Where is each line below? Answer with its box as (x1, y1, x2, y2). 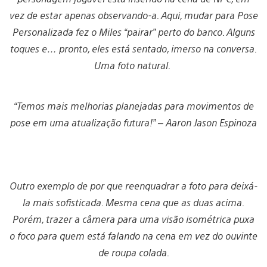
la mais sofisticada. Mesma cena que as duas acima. (23, 196, 244, 209)
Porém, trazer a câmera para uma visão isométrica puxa (13, 213, 254, 226)
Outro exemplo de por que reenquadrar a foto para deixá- (10, 179, 257, 193)
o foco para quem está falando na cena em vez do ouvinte (10, 229, 257, 243)
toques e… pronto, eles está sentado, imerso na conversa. (10, 42, 257, 55)
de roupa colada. (98, 246, 169, 259)
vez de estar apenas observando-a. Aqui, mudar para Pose (9, 9, 258, 22)
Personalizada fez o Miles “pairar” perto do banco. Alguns (12, 26, 255, 39)
